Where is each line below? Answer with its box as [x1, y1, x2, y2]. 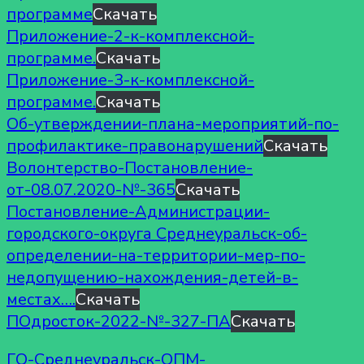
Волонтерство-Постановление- [6, 156, 253, 179]
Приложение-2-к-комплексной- [6, 24, 254, 47]
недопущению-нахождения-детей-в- [6, 266, 298, 288]
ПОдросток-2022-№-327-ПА [6, 310, 231, 332]
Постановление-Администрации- [6, 200, 270, 223]
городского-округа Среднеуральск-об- [6, 222, 307, 245]
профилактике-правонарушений [6, 134, 263, 157]
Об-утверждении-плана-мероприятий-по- [6, 112, 339, 135]
